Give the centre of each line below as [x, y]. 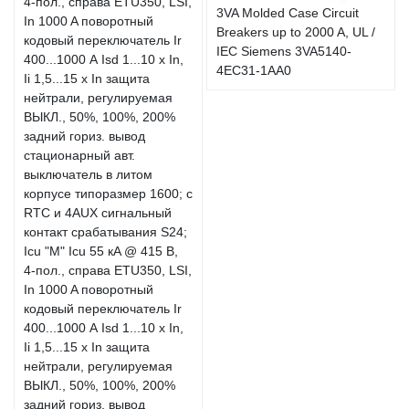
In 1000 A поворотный [89, 289]
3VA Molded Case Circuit [288, 13]
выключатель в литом [88, 174]
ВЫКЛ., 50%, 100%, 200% [100, 385]
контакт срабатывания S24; [105, 231]
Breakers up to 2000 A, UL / [296, 32]
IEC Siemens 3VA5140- [284, 52]
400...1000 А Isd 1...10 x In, [104, 327]
